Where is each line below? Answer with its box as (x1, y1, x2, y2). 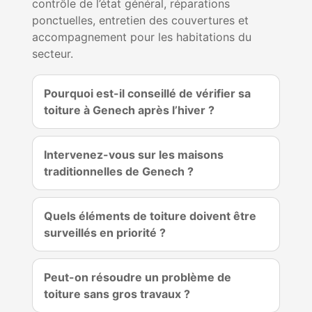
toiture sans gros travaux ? (44, 286, 190, 301)
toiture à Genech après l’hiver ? (44, 102, 214, 117)
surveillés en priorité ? (44, 225, 166, 240)
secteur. (32, 46, 73, 61)
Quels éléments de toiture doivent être (44, 208, 256, 223)
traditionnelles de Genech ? (44, 164, 194, 178)
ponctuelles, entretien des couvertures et (32, 13, 249, 27)
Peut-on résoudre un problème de (44, 270, 231, 284)
